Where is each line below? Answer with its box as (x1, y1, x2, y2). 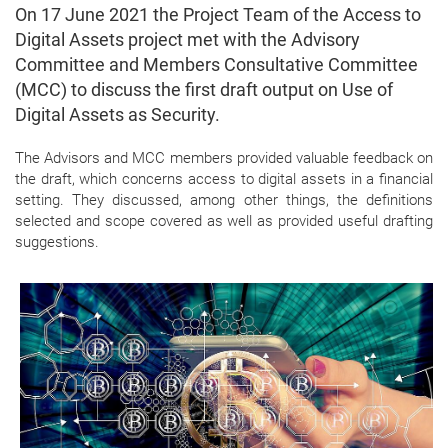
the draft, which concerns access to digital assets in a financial (15, 170, 433, 189)
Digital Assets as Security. (15, 104, 220, 126)
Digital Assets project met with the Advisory (15, 29, 360, 51)
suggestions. (15, 233, 99, 252)
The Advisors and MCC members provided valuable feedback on (15, 149, 433, 168)
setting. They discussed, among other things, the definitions (15, 191, 433, 210)
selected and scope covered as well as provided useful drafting (15, 212, 433, 231)
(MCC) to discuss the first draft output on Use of (15, 79, 393, 101)
